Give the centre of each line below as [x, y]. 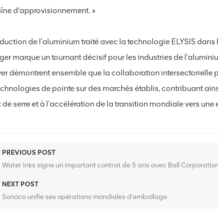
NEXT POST [20, 184]
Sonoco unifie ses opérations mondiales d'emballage [85, 197]
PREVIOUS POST [29, 153]
